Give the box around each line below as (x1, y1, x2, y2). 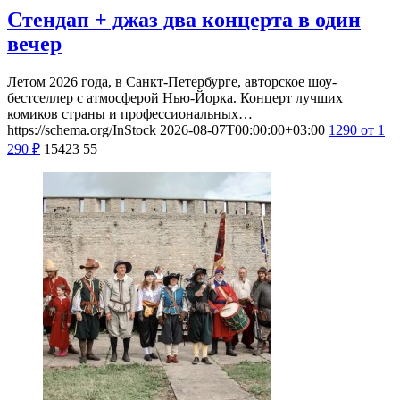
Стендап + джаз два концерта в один (7, 7, 361, 31)
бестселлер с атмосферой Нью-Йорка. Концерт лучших (7, 89, 343, 105)
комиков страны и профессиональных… (7, 105, 253, 121)
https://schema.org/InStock (7, 121, 156, 137)
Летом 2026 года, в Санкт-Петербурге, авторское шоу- (7, 73, 337, 89)
